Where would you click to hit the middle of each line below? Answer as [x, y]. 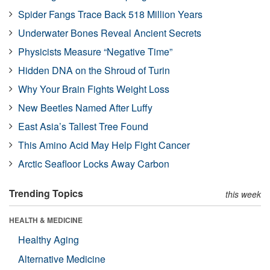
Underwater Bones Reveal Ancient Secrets [110, 33]
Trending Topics [46, 193]
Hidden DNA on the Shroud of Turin [94, 70]
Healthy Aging [49, 239]
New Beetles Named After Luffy [85, 107]
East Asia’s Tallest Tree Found [83, 126]
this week [243, 194]
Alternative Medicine [62, 259]
